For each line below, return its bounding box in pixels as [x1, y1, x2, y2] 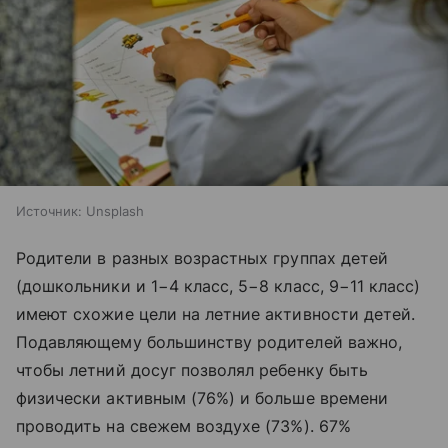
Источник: [16, 203, 82, 220]
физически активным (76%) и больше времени [16, 388, 388, 409]
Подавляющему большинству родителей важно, [16, 332, 402, 353]
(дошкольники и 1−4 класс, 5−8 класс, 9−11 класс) [16, 276, 421, 297]
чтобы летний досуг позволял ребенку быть [16, 360, 368, 381]
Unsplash [86, 203, 144, 220]
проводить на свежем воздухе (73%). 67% [16, 416, 351, 437]
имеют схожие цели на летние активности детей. [16, 304, 416, 325]
